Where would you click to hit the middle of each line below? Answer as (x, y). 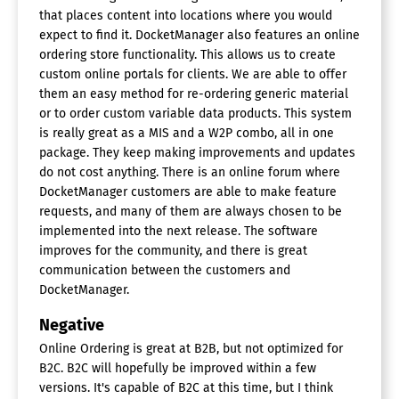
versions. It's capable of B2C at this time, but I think (186, 387)
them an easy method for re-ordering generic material (194, 94)
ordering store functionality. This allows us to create (187, 54)
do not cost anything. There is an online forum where (190, 172)
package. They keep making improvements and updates (197, 152)
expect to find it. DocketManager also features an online (199, 35)
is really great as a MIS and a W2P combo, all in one (187, 133)
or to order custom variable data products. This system (195, 113)
